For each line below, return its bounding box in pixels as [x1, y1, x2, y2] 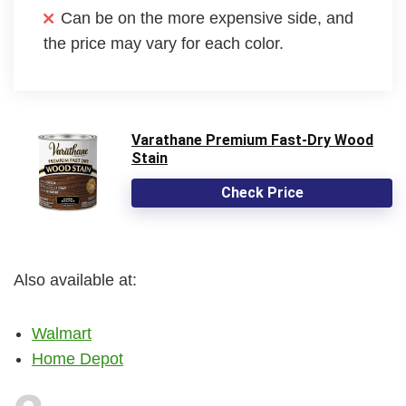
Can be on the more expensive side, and [61, 8, 353, 27]
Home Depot [32, 349, 123, 368]
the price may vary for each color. [43, 34, 284, 53]
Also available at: [14, 270, 137, 289]
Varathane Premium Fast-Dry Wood [131, 130, 373, 149]
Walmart [32, 324, 92, 343]
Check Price [220, 183, 304, 201]
